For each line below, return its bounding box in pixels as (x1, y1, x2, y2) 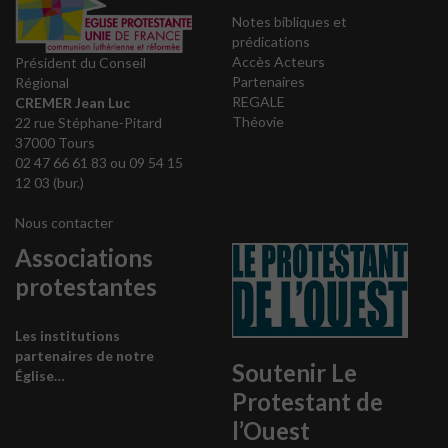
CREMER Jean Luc (15, 94, 130, 112)
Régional (15, 74, 69, 92)
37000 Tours (15, 134, 95, 152)
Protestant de (231, 387, 383, 417)
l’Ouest (231, 416, 310, 446)
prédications (231, 33, 310, 50)
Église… (15, 367, 65, 385)
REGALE (231, 93, 285, 110)
